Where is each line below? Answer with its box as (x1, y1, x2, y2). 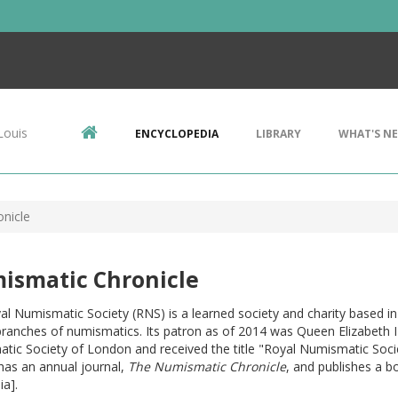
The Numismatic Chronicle (127, 358, 286, 375)
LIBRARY (256, 126, 301, 141)
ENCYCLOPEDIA (135, 126, 219, 141)
